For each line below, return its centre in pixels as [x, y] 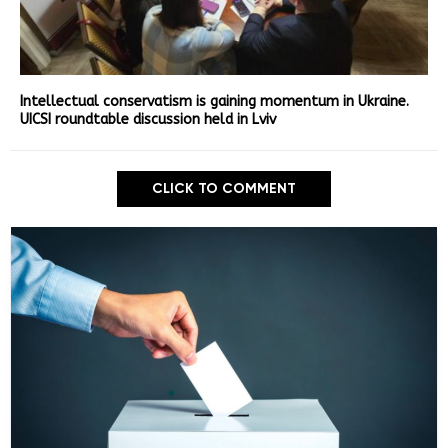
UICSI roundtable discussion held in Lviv [148, 120]
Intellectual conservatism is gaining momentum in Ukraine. [214, 102]
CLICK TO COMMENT [224, 189]
